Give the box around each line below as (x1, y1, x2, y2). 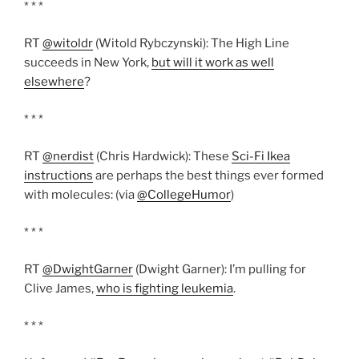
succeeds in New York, (24, 55, 151, 71)
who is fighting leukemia (96, 281, 233, 296)
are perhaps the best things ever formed (93, 168, 324, 184)
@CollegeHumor (137, 188, 231, 203)
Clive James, (24, 281, 96, 296)
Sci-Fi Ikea (232, 149, 290, 164)
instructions (24, 168, 93, 184)
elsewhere (24, 75, 84, 90)
